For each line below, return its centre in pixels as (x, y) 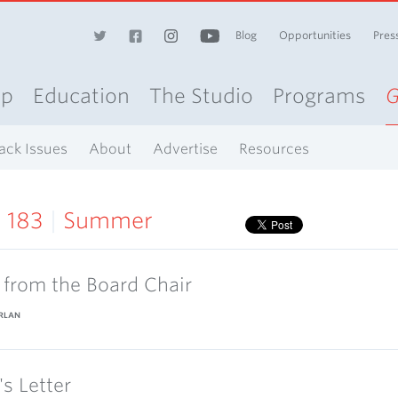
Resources (274, 149)
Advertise (185, 149)
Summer (108, 220)
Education (81, 96)
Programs (319, 96)
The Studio (201, 96)
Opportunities (315, 35)
